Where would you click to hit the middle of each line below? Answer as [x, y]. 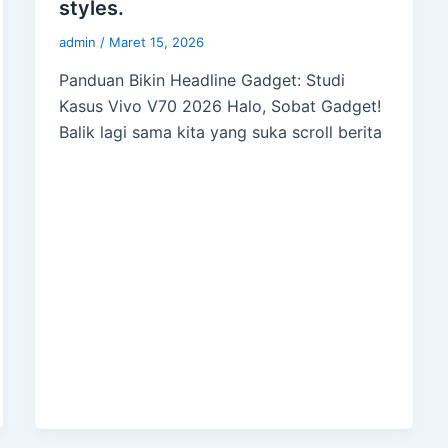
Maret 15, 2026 [156, 42]
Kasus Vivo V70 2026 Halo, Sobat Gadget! [219, 106]
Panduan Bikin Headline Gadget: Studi [201, 80]
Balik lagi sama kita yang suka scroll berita [220, 132]
